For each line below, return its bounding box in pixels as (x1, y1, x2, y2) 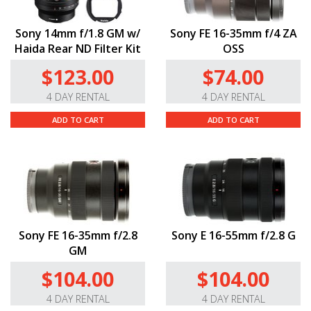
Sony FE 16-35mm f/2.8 (18, 228, 137, 244)
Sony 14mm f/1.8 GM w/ (15, 26, 140, 42)
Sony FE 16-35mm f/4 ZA (169, 26, 297, 42)
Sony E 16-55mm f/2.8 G (171, 228, 296, 244)
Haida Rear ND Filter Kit (15, 41, 141, 57)
